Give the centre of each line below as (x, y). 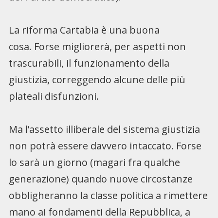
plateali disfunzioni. (54, 96)
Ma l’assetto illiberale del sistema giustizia (104, 129)
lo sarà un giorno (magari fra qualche (94, 162)
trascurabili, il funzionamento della (89, 63)
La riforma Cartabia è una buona (84, 30)
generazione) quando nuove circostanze (100, 179)
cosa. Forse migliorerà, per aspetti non (97, 46)
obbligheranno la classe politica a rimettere (108, 195)
